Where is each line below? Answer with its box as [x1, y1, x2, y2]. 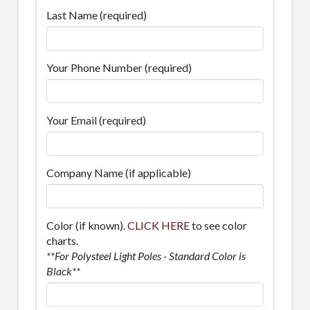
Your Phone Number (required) [46, 61, 192, 75]
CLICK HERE [127, 218, 190, 232]
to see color [189, 218, 247, 232]
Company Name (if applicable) [46, 165, 191, 179]
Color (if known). [46, 218, 127, 232]
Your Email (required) [46, 113, 146, 127]
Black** [46, 264, 80, 277]
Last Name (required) [46, 8, 147, 22]
